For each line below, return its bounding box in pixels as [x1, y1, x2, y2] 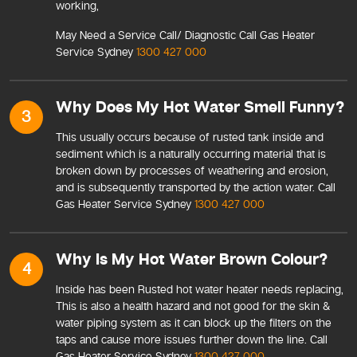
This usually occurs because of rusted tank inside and [56, 130, 324, 144]
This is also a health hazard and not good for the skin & [56, 299, 331, 313]
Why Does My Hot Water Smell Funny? [56, 96, 344, 119]
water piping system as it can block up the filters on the [56, 316, 331, 330]
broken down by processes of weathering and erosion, [56, 163, 328, 178]
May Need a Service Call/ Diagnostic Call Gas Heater [56, 28, 315, 42]
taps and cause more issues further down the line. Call [56, 332, 328, 347]
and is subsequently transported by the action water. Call [56, 180, 335, 194]
